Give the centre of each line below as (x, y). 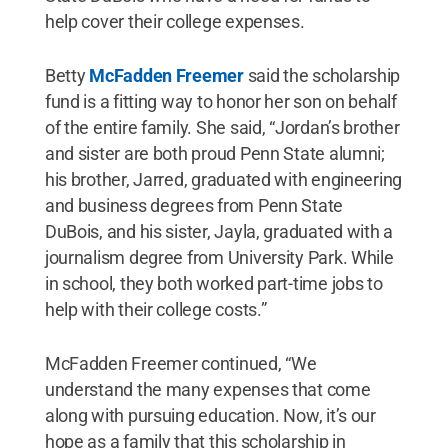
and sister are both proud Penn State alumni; (214, 153)
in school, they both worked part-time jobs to (213, 283)
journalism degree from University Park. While (219, 257)
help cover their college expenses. (174, 21)
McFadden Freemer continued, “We (180, 363)
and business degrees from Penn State (194, 205)
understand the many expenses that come (207, 389)
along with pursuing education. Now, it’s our (210, 415)
